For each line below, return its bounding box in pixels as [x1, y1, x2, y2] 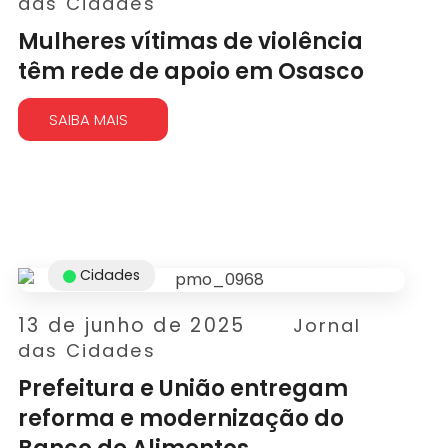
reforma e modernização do [18, 403, 345, 434]
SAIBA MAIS [49, 109, 129, 130]
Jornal [292, 313, 362, 338]
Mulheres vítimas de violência [18, 26, 364, 57]
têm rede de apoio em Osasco [18, 56, 365, 87]
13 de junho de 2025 [18, 312, 246, 339]
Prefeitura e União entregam [18, 373, 349, 404]
